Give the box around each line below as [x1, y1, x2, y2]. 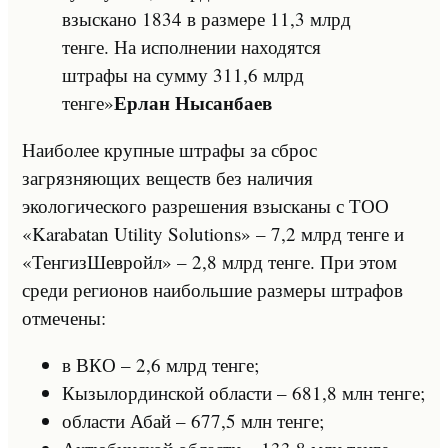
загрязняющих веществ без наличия [22, 164, 313, 190]
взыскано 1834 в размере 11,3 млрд [62, 5, 351, 31]
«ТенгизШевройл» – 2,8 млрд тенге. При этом [22, 248, 397, 274]
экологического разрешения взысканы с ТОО [22, 192, 389, 218]
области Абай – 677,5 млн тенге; [62, 407, 324, 433]
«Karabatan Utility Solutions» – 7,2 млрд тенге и [22, 220, 404, 246]
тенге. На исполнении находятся [62, 33, 321, 59]
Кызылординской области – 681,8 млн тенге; [62, 379, 425, 405]
